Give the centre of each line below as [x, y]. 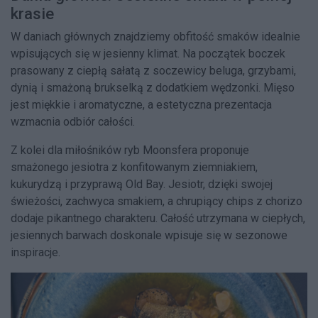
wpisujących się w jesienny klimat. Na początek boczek [148, 54]
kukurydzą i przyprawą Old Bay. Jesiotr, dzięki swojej [142, 185]
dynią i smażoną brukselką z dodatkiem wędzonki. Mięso [153, 88]
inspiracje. [35, 253]
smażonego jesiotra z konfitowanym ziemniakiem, [134, 168]
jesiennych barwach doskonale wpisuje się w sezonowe [149, 236]
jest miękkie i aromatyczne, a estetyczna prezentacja [141, 105]
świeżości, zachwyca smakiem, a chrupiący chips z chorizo [157, 202]
